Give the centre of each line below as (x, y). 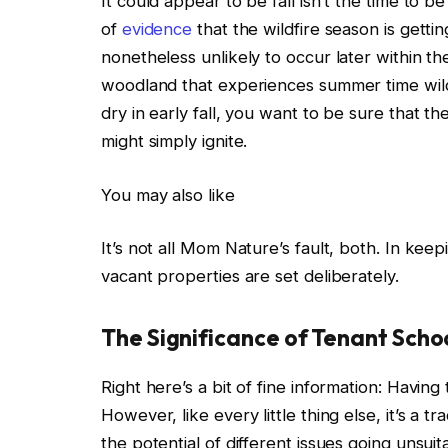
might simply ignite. (179, 141)
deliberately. (351, 276)
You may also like (168, 194)
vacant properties (173, 276)
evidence (157, 29)
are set (271, 276)
